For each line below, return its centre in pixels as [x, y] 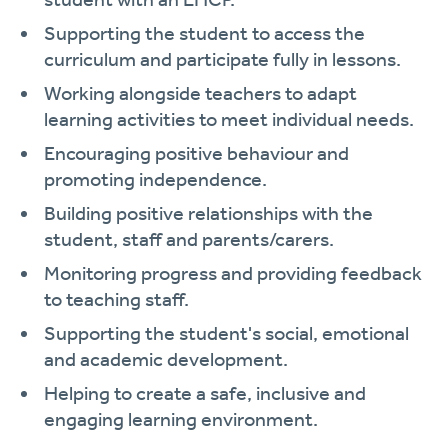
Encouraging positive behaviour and [196, 153]
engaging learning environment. [181, 419]
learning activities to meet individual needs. [229, 119]
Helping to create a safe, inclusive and [205, 393]
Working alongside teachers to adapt [200, 93]
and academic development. [166, 359]
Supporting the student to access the [204, 33]
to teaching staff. [116, 299]
